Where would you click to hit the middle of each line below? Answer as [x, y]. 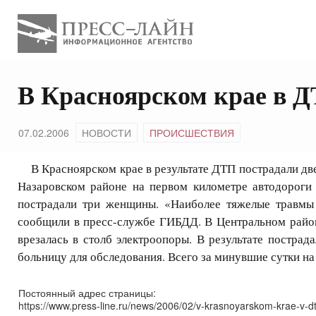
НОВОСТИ [107, 133]
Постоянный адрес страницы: [87, 293]
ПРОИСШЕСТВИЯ [192, 133]
